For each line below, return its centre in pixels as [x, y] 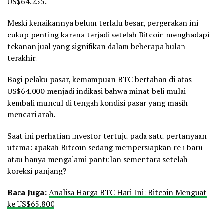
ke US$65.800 [31, 204]
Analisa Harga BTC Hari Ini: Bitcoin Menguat [128, 192]
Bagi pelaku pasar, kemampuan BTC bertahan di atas [100, 79]
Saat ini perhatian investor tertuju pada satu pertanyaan [107, 136]
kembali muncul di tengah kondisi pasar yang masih [98, 102]
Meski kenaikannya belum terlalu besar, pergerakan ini [103, 23]
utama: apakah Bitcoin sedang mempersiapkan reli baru [105, 147]
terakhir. [22, 58]
